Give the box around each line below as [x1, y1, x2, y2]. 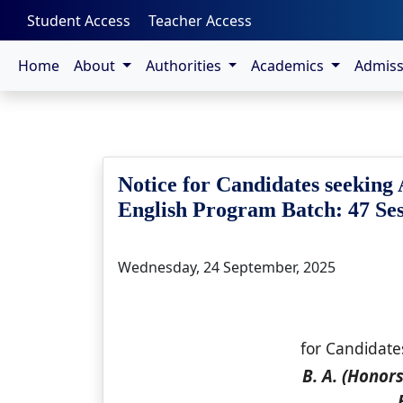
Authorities [145, 56, 225, 76]
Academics [251, 56, 328, 76]
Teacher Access [148, 10, 252, 31]
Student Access [27, 10, 130, 31]
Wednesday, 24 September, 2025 [118, 257, 336, 277]
